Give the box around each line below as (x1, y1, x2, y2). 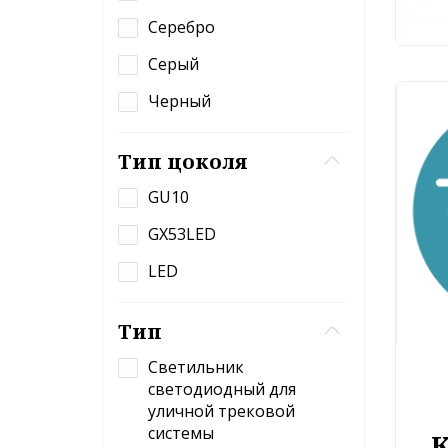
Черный (148, 90, 211, 112)
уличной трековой (148, 400, 295, 422)
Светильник (148, 356, 244, 378)
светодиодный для (148, 378, 296, 400)
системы (148, 422, 214, 444)
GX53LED (148, 223, 216, 245)
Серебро (148, 16, 215, 38)
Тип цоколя (118, 148, 248, 175)
